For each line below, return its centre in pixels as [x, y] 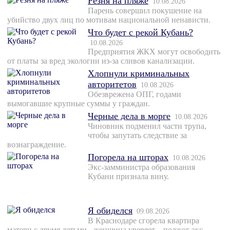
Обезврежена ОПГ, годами [135, 94]
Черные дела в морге [129, 116]
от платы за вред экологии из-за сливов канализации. [101, 61]
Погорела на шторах [128, 157]
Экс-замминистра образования [141, 167]
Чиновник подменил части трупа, [147, 126]
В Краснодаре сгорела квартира [143, 220]
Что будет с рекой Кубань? [140, 32]
